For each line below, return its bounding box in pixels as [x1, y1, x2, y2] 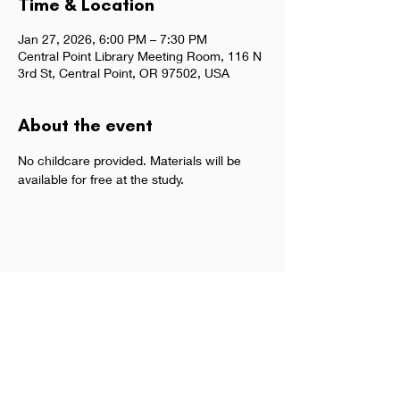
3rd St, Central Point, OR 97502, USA [18, 65, 229, 80]
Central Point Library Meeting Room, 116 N [18, 48, 262, 63]
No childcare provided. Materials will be [18, 153, 245, 168]
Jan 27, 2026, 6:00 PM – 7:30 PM [18, 31, 207, 46]
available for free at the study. [18, 171, 184, 187]
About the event [18, 114, 153, 136]
